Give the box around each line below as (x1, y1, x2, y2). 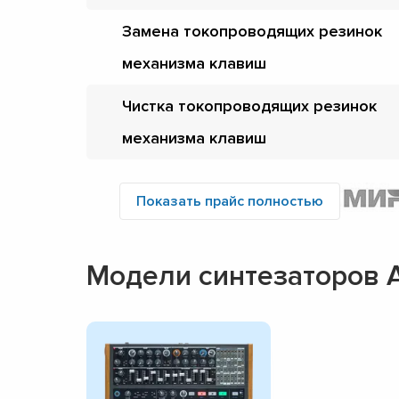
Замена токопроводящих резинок (122, 20, 382, 41)
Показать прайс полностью (136, 191, 323, 210)
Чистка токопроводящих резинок (122, 95, 377, 116)
